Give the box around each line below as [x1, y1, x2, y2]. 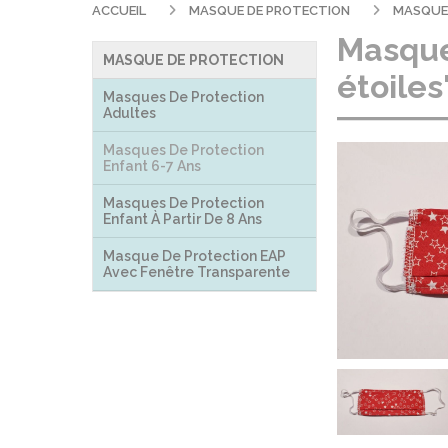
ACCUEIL [92, 3, 149, 18]
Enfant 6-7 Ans [103, 158, 201, 174]
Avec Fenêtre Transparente [103, 264, 290, 280]
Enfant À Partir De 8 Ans [103, 211, 262, 227]
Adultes [103, 105, 156, 121]
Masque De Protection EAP [103, 248, 286, 264]
